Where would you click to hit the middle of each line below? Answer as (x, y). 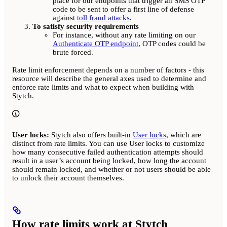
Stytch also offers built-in (91, 135)
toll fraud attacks (103, 17)
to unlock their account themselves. (68, 178)
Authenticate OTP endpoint (96, 43)
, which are (184, 135)
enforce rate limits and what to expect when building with (103, 87)
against (65, 17)
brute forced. (73, 52)
